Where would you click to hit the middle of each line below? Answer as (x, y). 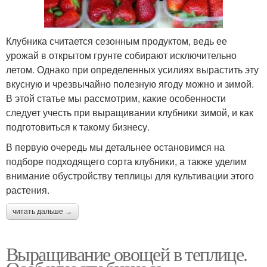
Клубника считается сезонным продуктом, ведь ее (117, 41)
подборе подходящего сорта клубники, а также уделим (126, 161)
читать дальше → (42, 211)
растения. (28, 190)
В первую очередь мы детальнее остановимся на (115, 147)
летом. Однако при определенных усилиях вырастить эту (132, 69)
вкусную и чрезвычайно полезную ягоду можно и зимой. (130, 83)
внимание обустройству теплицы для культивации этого (130, 175)
